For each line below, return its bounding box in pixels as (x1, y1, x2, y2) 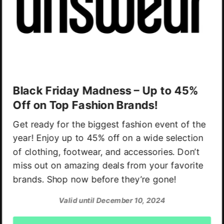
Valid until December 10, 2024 (58, 195, 165, 204)
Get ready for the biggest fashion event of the (13, 118, 205, 130)
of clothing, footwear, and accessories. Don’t (13, 146, 199, 157)
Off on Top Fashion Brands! (13, 98, 158, 111)
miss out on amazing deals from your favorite (13, 159, 203, 171)
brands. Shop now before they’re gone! (13, 173, 176, 185)
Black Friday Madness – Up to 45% (13, 83, 198, 97)
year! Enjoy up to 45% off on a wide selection (13, 132, 203, 143)
